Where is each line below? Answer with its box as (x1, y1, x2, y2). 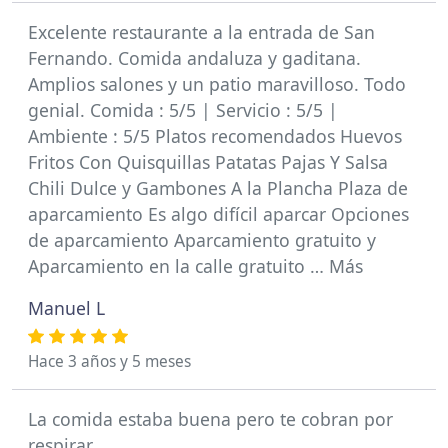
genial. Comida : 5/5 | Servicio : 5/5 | (28, 98, 338, 122)
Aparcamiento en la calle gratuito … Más (28, 254, 363, 278)
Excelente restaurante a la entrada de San (28, 20, 375, 44)
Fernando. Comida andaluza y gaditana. (28, 46, 361, 70)
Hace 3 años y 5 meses (28, 351, 191, 372)
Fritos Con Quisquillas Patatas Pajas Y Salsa (28, 150, 388, 174)
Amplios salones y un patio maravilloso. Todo (28, 72, 406, 96)
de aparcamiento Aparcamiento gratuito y (28, 228, 376, 252)
